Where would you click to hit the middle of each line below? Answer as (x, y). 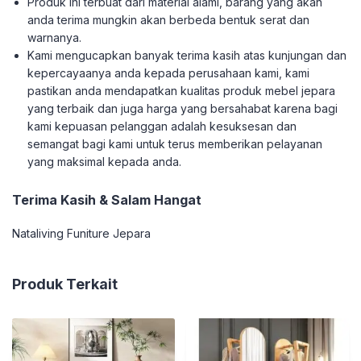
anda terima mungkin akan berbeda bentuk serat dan (169, 20)
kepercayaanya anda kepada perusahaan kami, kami (169, 73)
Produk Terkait (65, 284)
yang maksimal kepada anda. (105, 162)
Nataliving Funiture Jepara (81, 233)
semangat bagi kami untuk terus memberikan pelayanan (175, 144)
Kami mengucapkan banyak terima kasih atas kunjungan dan (187, 55)
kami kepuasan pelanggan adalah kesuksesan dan (162, 126)
